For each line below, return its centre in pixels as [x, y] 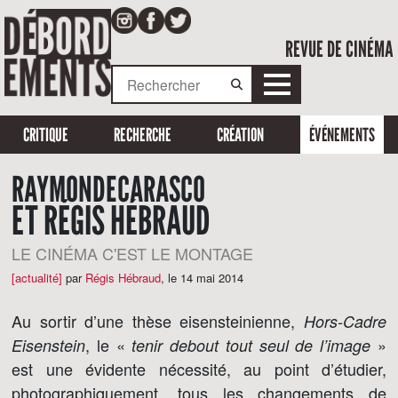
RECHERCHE [142, 135]
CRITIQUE [45, 135]
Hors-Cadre [345, 321]
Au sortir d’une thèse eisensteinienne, [158, 321]
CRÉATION [241, 135]
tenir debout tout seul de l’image [251, 345]
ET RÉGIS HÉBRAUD [111, 220]
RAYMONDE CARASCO [108, 189]
